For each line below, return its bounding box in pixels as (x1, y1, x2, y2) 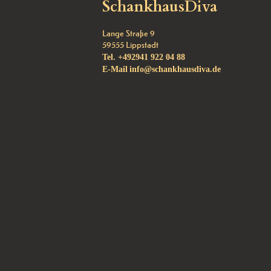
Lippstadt (126, 39, 159, 50)
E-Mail (102, 64, 128, 74)
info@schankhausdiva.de (129, 64, 221, 74)
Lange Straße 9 (102, 28, 155, 39)
